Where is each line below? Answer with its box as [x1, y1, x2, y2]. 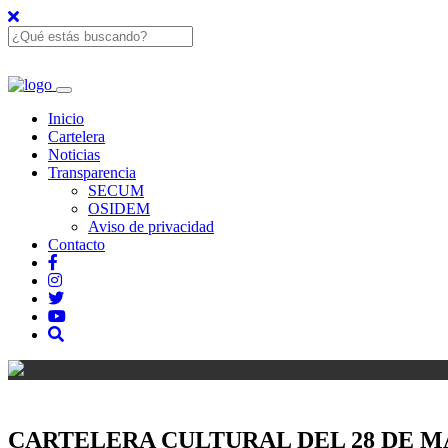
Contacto [48, 236, 105, 253]
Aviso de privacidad [88, 218, 214, 235]
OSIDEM [88, 200, 150, 217]
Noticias [48, 146, 100, 163]
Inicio [48, 110, 84, 127]
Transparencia [48, 164, 136, 181]
